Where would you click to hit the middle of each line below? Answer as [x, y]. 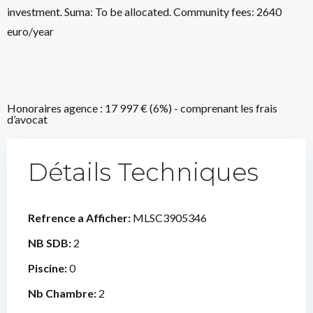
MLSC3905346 [170, 218]
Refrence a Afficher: [80, 218]
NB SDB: [51, 243]
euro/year [30, 31]
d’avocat [27, 119]
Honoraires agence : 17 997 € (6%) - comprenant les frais [142, 108]
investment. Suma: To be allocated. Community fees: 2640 [144, 12]
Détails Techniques [143, 172]
